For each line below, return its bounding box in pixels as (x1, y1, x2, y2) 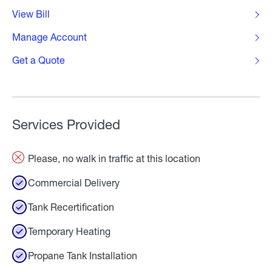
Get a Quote (12, 54, 65, 66)
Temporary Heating (28, 225, 110, 237)
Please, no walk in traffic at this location (28, 152, 200, 164)
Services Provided (12, 117, 120, 132)
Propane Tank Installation (28, 250, 137, 261)
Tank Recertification (28, 201, 114, 212)
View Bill (12, 8, 50, 19)
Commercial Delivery (28, 177, 120, 188)
